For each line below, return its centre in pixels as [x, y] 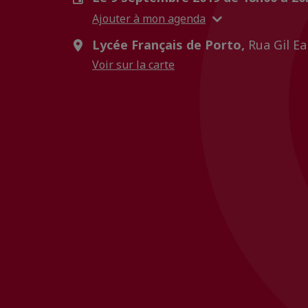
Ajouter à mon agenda [149, 18]
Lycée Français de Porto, [168, 45]
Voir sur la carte [133, 65]
